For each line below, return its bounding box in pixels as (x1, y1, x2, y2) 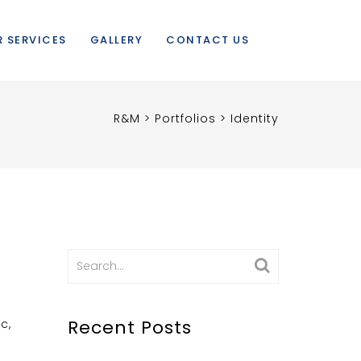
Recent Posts (67, 315, 192, 340)
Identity (230, 110, 279, 127)
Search (66, 250, 111, 266)
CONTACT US (166, 32, 249, 48)
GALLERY (89, 32, 143, 48)
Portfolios (155, 110, 216, 127)
